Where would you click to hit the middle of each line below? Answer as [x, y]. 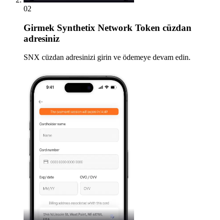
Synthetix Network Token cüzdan [123, 27]
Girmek [39, 27]
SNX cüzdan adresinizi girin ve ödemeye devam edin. [107, 57]
